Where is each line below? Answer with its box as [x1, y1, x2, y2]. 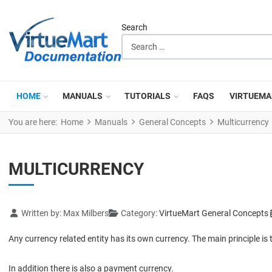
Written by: [19, 208, 63, 219]
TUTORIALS [124, 91, 171, 101]
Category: [119, 208, 159, 219]
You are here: [8, 117, 61, 127]
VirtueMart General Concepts [159, 208, 268, 219]
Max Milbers [63, 208, 109, 219]
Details [8, 208, 35, 218]
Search [121, 22, 148, 33]
